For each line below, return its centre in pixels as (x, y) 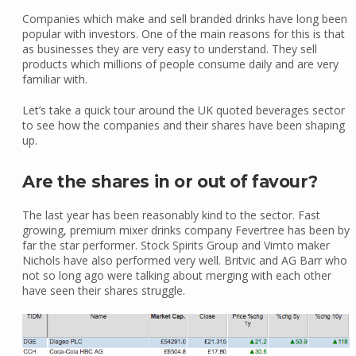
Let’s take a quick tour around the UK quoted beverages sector (183, 110)
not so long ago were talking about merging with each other (176, 275)
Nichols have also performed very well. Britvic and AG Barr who (184, 260)
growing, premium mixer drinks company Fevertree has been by (186, 230)
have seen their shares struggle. (103, 290)
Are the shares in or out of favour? (170, 181)
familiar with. (54, 79)
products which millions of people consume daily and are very (180, 64)
